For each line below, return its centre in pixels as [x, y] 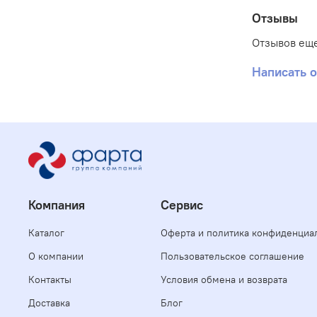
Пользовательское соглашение [232, 257]
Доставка [49, 303]
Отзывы [275, 18]
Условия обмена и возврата [224, 280]
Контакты [50, 280]
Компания [57, 206]
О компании [56, 257]
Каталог [46, 233]
